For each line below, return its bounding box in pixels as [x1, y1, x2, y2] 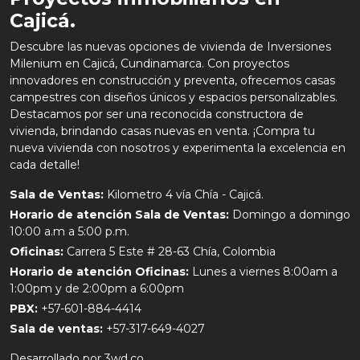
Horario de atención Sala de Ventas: [10, 207, 229, 222]
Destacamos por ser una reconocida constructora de [10, 106, 304, 121]
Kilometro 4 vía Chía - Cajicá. [104, 186, 264, 202]
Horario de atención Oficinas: [10, 264, 189, 279]
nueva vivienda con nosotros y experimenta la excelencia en [10, 140, 346, 155]
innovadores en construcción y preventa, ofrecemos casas [10, 72, 335, 88]
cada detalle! [10, 157, 80, 172]
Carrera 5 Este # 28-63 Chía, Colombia [63, 243, 276, 259]
